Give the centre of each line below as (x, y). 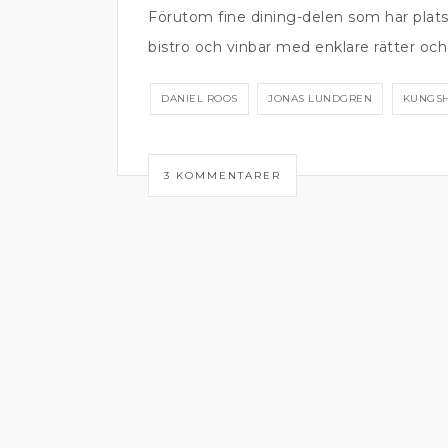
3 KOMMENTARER (222, 175)
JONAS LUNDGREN (320, 98)
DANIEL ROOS (199, 98)
